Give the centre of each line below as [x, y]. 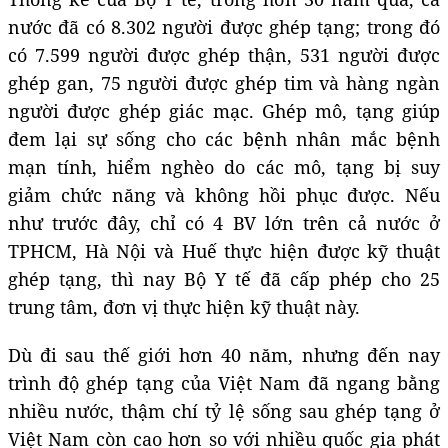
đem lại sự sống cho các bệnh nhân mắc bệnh [224, 138]
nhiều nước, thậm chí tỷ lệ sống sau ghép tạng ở [224, 410]
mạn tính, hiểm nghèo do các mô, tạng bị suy [224, 166]
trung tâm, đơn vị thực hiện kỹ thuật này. [184, 306]
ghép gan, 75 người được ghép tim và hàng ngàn [224, 82]
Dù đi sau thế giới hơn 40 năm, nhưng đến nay [224, 354]
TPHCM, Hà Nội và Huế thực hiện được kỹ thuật [224, 250]
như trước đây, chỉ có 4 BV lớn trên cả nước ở [224, 222]
